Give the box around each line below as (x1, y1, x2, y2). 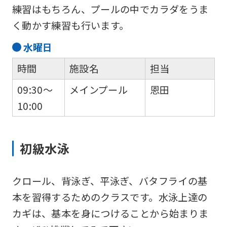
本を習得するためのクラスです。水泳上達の (12, 190, 208, 204)
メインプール (69, 82, 128, 97)
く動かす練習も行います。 (12, 18, 129, 32)
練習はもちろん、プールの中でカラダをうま (12, 2, 209, 16)
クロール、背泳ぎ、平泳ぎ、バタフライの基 (12, 173, 208, 188)
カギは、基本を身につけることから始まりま (12, 206, 209, 220)
